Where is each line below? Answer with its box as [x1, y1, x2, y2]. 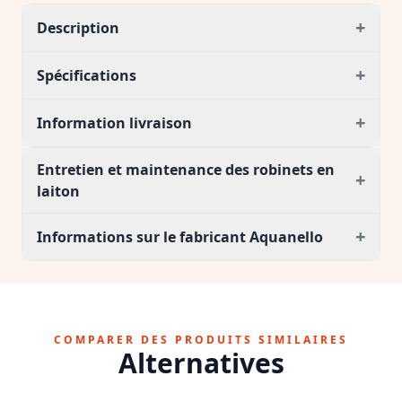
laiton [37, 181, 80, 201]
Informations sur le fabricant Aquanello [37, 227, 323, 247]
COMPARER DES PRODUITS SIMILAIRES [54, 332, 348, 347]
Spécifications [37, 66, 136, 85]
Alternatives [118, 345, 284, 381]
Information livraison [37, 113, 192, 133]
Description [37, 18, 119, 38]
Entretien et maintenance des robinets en [37, 160, 335, 179]
